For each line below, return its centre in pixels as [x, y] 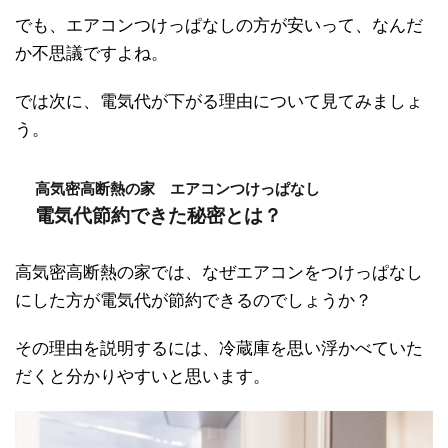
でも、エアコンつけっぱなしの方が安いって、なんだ [219, 25]
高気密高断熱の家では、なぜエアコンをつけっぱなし [219, 272]
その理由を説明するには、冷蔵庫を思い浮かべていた [219, 348]
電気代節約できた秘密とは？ [158, 215]
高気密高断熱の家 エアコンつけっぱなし [177, 188]
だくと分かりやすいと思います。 [142, 376]
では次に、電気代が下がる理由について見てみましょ [219, 101]
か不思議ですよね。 [91, 53]
